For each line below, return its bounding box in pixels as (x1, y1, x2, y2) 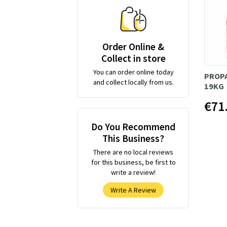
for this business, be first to (91, 157, 176, 167)
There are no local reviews (93, 147, 173, 157)
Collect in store (101, 52, 166, 64)
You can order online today (93, 67, 174, 77)
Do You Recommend (91, 120, 175, 133)
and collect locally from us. (93, 77, 174, 87)
